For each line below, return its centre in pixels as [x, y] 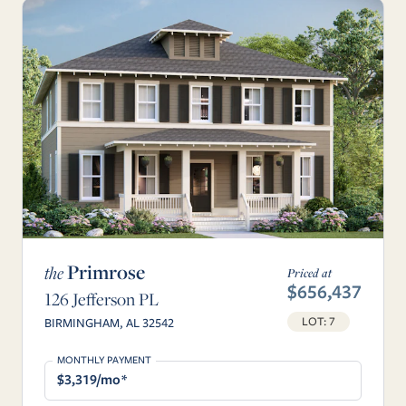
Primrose [104, 272]
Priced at [309, 273]
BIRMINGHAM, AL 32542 [109, 322]
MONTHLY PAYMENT [104, 359]
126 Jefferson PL [101, 299]
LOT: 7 [319, 322]
